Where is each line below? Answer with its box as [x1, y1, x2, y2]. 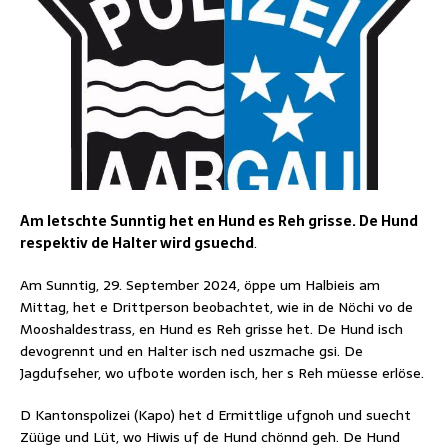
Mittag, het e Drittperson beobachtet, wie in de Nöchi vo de [20, 295, 413, 318]
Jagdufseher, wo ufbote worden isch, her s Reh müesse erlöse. [20, 361, 424, 384]
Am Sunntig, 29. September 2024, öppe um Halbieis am [20, 273, 380, 296]
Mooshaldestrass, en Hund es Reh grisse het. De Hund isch [20, 317, 403, 340]
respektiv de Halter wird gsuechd [20, 231, 254, 254]
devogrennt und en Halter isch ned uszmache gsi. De [20, 339, 363, 362]
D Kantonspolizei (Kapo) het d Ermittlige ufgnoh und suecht [20, 403, 411, 426]
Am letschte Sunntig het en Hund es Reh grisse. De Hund [20, 209, 418, 232]
